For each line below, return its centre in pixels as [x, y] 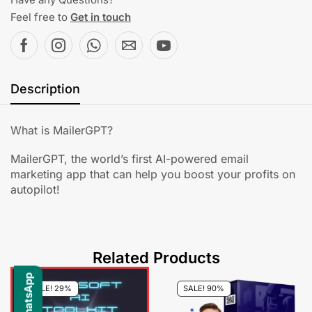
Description [45, 89]
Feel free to [40, 17]
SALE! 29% [52, 288]
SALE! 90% [204, 288]
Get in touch [101, 17]
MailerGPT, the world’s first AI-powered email [130, 159]
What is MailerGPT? [62, 131]
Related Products [156, 257]
